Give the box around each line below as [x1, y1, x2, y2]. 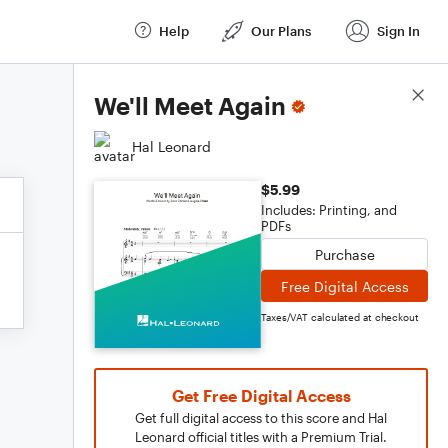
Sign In [377, 22, 420, 39]
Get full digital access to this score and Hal [135, 410, 387, 426]
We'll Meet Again [94, 91, 286, 120]
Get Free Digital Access [171, 386, 351, 405]
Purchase [314, 245, 375, 263]
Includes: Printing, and [261, 202, 397, 218]
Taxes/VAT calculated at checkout [261, 311, 419, 323]
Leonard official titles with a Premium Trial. [135, 429, 387, 445]
